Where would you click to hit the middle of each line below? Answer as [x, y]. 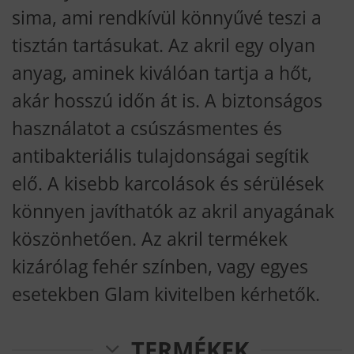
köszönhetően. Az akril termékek [150, 238]
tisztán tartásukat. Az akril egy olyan [164, 45]
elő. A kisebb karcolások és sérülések [168, 183]
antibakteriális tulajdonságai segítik [160, 155]
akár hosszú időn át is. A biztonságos [167, 100]
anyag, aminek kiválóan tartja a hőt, [162, 72]
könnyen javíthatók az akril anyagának [173, 211]
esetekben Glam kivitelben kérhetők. [166, 294]
